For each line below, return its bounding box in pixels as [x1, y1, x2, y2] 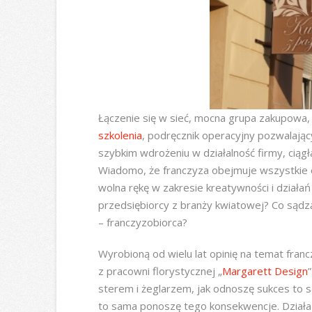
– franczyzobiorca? [97, 215, 187, 230]
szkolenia [97, 128, 142, 143]
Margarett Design [221, 263, 308, 278]
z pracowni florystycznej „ [97, 263, 222, 278]
